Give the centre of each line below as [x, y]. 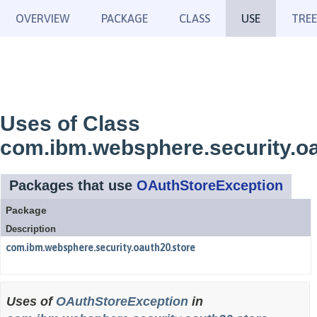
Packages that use [73, 185]
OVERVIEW [43, 18]
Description [31, 229]
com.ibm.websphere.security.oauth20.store [100, 248]
